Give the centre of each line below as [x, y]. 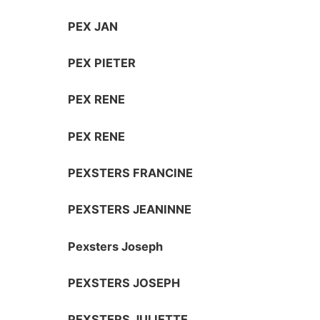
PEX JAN [93, 26]
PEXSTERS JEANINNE [130, 210]
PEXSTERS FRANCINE [131, 172]
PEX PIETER [102, 63]
